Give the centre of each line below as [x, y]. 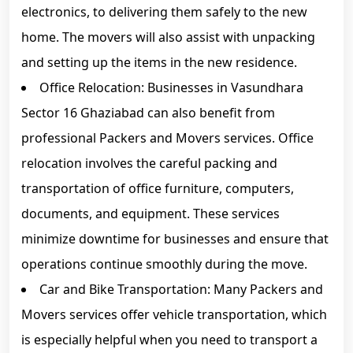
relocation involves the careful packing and [149, 163]
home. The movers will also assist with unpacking [168, 37]
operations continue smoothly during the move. [164, 264]
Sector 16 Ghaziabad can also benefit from [148, 113]
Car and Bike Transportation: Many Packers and [181, 289]
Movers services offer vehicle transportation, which [174, 314]
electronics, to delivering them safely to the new [164, 12]
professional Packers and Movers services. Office [167, 138]
